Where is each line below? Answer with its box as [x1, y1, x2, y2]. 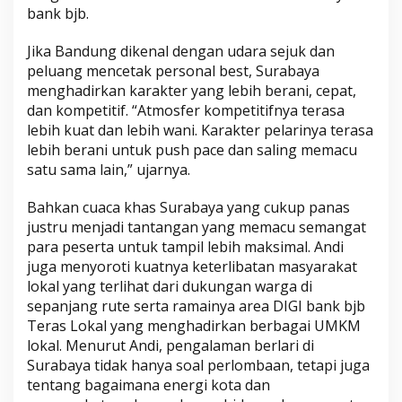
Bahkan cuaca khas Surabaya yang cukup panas [27, 197, 350, 218]
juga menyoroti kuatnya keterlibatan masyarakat [27, 257, 357, 277]
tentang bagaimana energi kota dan [27, 375, 270, 396]
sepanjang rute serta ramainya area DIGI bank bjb [27, 296, 365, 317]
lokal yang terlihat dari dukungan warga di [27, 276, 312, 297]
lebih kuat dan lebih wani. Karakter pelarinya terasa [27, 120, 373, 141]
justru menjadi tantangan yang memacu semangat [27, 217, 366, 238]
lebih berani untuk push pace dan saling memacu [27, 140, 357, 161]
